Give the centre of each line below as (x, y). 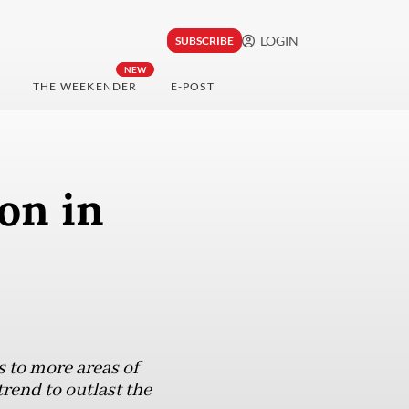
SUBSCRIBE (204, 41)
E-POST (192, 87)
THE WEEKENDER (85, 87)
